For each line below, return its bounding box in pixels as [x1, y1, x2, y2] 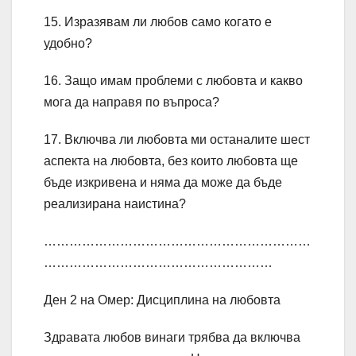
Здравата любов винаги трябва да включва [44, 331, 300, 345]
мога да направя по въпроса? [44, 95, 219, 110]
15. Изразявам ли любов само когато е [44, 15, 272, 29]
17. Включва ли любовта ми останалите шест [44, 133, 310, 147]
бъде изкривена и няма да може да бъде [44, 176, 282, 190]
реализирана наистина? [44, 197, 186, 211]
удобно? [44, 37, 92, 51]
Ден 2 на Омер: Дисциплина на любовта [44, 293, 281, 308]
